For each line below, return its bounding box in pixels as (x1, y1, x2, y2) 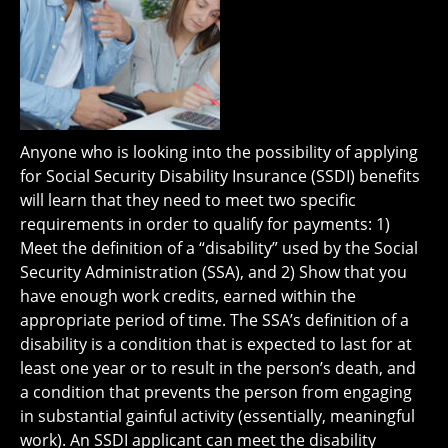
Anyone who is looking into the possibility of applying (20, 141, 418, 163)
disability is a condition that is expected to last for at (20, 333, 412, 355)
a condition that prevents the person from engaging (20, 381, 412, 403)
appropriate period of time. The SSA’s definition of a (20, 309, 409, 331)
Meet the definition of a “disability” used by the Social (20, 237, 418, 259)
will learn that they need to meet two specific (20, 189, 356, 211)
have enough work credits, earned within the (20, 285, 356, 307)
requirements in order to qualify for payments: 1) (20, 213, 390, 235)
